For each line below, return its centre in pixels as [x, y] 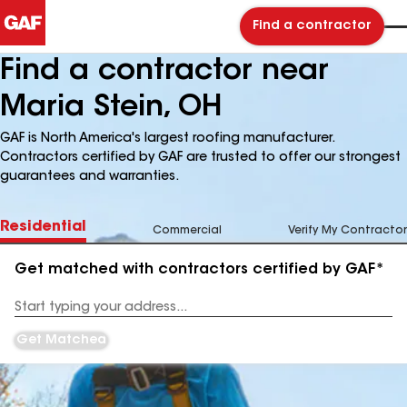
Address [38, 314]
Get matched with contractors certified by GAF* [199, 270]
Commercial [187, 231]
